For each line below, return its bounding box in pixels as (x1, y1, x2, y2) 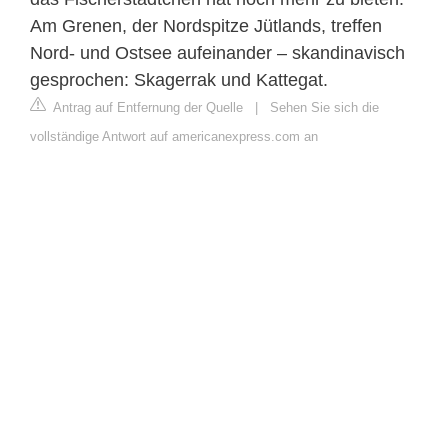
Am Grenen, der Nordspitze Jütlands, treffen (30, 16, 382, 37)
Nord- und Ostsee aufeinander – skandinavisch (30, 43, 405, 64)
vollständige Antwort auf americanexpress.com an (30, 129, 318, 145)
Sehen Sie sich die (270, 100, 379, 116)
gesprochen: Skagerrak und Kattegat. (30, 70, 328, 91)
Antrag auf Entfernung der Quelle (50, 100, 243, 116)
